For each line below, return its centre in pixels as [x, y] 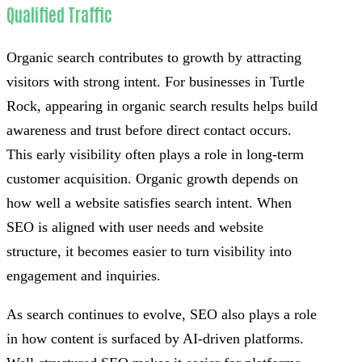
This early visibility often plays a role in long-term [155, 155]
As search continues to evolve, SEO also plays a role [162, 315]
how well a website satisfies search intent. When [149, 203]
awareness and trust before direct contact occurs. [149, 130]
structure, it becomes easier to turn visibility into [149, 252]
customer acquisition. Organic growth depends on [152, 179]
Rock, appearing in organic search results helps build [162, 106]
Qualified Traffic [59, 15]
